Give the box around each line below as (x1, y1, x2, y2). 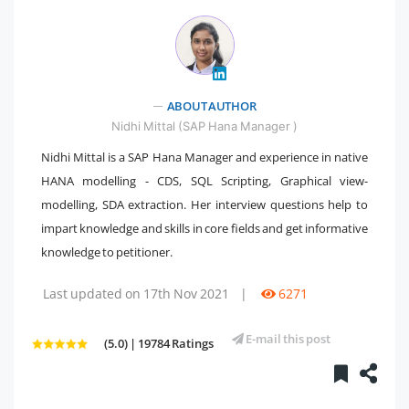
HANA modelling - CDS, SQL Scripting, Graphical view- (41, 172, 368, 189)
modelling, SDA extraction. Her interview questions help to (41, 195, 368, 213)
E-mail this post (244, 330, 330, 347)
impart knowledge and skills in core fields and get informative (41, 219, 368, 236)
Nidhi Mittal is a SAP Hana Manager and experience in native (41, 148, 368, 165)
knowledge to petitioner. (41, 243, 173, 260)
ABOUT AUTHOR (166, 97, 257, 114)
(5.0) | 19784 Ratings (104, 334, 214, 351)
